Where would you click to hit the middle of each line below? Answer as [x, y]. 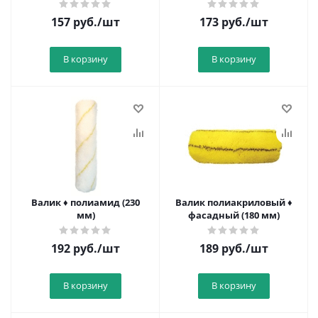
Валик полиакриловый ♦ [234, 202]
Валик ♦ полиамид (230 [86, 202]
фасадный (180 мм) [234, 215]
